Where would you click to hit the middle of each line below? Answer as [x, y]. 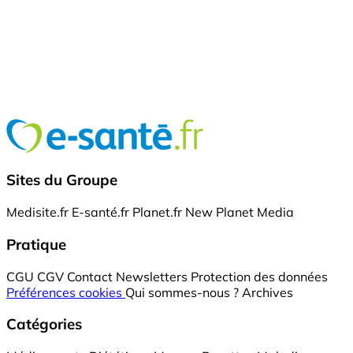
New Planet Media [240, 212]
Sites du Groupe [62, 180]
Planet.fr [157, 212]
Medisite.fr [37, 212]
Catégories [44, 324]
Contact [90, 276]
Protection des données [259, 276]
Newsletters [152, 276]
